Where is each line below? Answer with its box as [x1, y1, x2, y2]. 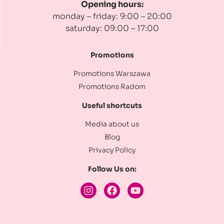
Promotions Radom [78, 81, 145, 91]
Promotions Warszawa [73, 68, 150, 78]
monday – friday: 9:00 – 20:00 [52, 10, 172, 21]
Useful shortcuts [82, 100, 142, 110]
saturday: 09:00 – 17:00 [65, 22, 159, 33]
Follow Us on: [87, 164, 136, 173]
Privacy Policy [88, 145, 135, 154]
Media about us [85, 119, 139, 128]
